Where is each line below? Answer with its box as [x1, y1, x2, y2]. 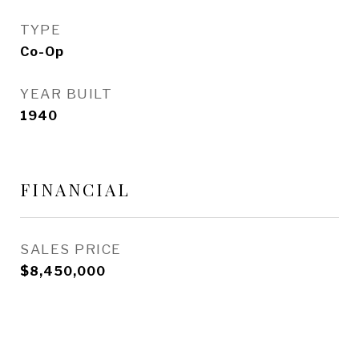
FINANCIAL [20, 178, 131, 200]
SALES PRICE [20, 241, 122, 257]
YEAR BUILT [20, 86, 112, 102]
